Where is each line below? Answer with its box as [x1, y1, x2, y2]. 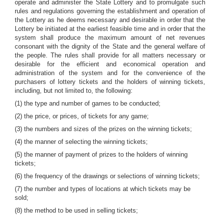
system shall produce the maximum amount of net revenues [15, 34, 205, 41]
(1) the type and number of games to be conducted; [15, 100, 161, 107]
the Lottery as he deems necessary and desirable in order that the [15, 16, 205, 24]
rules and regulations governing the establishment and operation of [15, 7, 205, 15]
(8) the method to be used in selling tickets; [15, 207, 138, 214]
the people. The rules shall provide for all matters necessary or [15, 52, 205, 59]
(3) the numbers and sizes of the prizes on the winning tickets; [15, 125, 192, 133]
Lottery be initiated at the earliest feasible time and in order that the [15, 25, 205, 32]
